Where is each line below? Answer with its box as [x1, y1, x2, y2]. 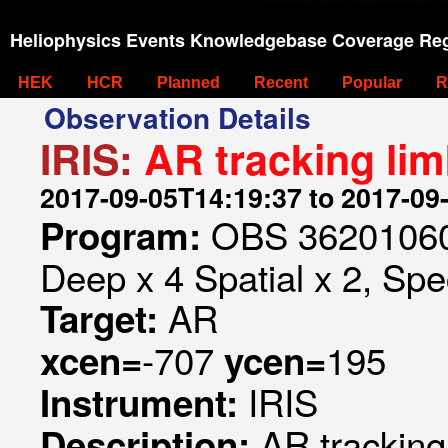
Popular [342, 74, 402, 91]
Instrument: [40, 376, 248, 428]
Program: [40, 209, 211, 261]
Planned [157, 74, 220, 91]
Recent [254, 74, 308, 91]
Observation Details [44, 97, 311, 138]
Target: [40, 292, 168, 344]
